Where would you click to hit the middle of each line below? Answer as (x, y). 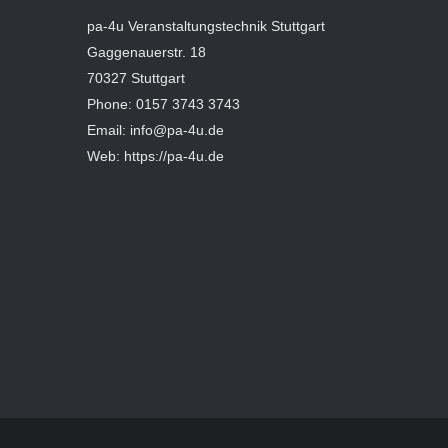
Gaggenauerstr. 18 (146, 52)
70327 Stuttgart (135, 78)
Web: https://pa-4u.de (155, 156)
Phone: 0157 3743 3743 (163, 104)
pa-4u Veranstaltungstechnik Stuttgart (205, 26)
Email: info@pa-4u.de (155, 130)
